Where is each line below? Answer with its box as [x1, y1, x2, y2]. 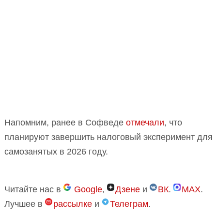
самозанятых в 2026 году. [4, 146, 108, 156]
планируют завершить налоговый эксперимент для [4, 132, 213, 142]
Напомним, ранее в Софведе [4, 117, 126, 127]
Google [74, 184, 102, 194]
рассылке [53, 199, 92, 209]
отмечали [126, 117, 164, 127]
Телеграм [110, 199, 148, 209]
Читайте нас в [4, 184, 63, 194]
